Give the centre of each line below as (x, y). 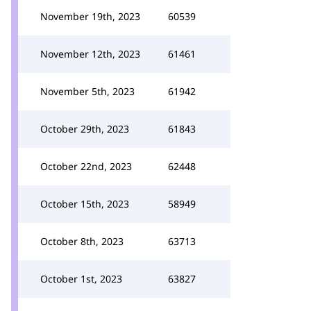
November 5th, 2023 (87, 91)
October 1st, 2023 (81, 279)
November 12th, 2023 (90, 54)
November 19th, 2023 (90, 16)
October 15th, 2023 (85, 204)
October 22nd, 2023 (86, 166)
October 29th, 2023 (85, 129)
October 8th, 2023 (82, 241)
